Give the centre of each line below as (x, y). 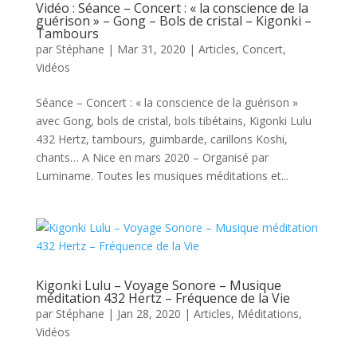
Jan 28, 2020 (149, 314)
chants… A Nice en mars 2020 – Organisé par (152, 157)
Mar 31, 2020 (151, 49)
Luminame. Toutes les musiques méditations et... (162, 176)
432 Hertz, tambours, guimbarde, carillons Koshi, (161, 139)
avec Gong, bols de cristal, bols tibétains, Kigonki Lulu (173, 121)
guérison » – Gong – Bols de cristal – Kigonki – (173, 21)
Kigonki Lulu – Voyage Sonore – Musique (158, 285)
